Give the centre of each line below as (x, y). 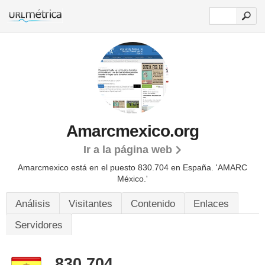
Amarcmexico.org (132, 131)
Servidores (39, 225)
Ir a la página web (127, 150)
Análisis (33, 204)
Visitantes (91, 204)
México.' (132, 179)
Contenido (153, 204)
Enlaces (211, 204)
